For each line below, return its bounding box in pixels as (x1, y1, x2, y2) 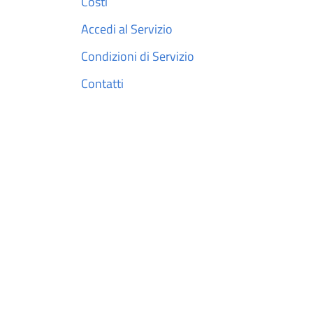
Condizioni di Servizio (81, 47, 194, 66)
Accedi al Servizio (81, 20, 173, 39)
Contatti (81, 74, 124, 94)
